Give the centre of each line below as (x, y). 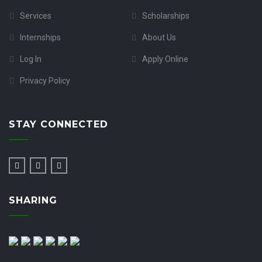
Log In (31, 59)
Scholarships (166, 16)
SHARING (33, 200)
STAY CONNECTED (58, 124)
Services (36, 16)
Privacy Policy (45, 81)
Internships (40, 37)
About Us (159, 37)
